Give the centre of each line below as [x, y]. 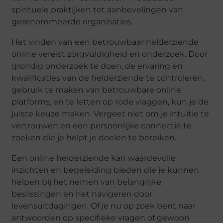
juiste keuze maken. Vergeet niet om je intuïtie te [111, 114]
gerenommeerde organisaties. [72, 22]
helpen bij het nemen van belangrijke [87, 182]
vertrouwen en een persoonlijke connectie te [102, 126]
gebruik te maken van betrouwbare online [97, 90]
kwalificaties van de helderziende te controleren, [108, 78]
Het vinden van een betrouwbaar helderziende [105, 42]
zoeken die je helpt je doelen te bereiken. [94, 138]
